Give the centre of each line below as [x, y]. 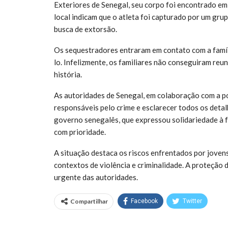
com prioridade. [80, 132]
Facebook [144, 201]
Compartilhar [89, 201]
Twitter [192, 201]
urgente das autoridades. [96, 177]
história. [68, 74]
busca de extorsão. [85, 29]
